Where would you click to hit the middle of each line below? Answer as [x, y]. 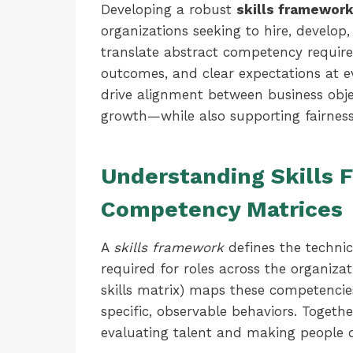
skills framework [169, 247]
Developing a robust [169, 9]
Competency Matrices [222, 209]
